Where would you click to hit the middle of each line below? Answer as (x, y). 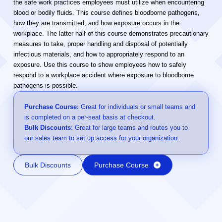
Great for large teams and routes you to (130, 128)
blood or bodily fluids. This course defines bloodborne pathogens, (106, 13)
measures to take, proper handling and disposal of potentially (100, 44)
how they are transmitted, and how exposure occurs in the (96, 23)
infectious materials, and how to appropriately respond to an (99, 54)
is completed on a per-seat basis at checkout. (90, 117)
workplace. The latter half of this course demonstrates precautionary (111, 33)
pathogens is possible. (45, 85)
